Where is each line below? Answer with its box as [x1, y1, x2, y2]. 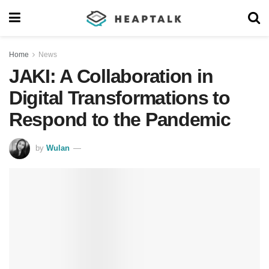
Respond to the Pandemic [9, 109, 240, 130]
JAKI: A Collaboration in [9, 65, 213, 87]
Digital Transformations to [9, 87, 230, 109]
